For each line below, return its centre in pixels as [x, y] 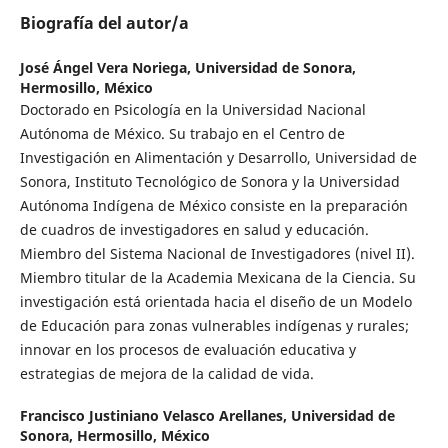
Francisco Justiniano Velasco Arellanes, [155, 416]
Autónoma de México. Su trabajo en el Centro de [182, 134]
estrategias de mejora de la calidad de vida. [166, 374]
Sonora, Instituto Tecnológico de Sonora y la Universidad [209, 182]
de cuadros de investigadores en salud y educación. [194, 230]
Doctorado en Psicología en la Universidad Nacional [192, 110]
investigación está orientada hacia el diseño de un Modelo [215, 302]
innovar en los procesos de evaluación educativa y [187, 350]
